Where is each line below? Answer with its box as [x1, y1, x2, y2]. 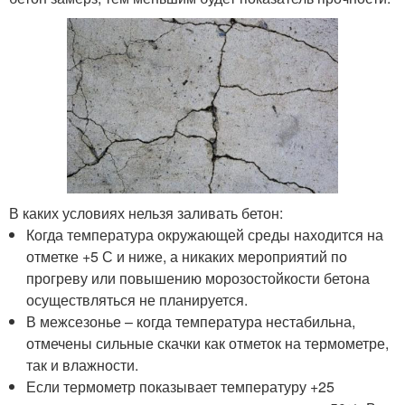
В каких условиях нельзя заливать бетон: [9, 202, 283, 224]
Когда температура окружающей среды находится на [26, 224, 384, 246]
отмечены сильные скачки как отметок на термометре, [26, 333, 390, 354]
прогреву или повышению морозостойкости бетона [26, 268, 371, 289]
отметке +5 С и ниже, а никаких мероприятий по [26, 246, 348, 268]
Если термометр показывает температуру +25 [26, 376, 335, 398]
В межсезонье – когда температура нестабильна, [26, 311, 356, 333]
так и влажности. [26, 354, 139, 376]
